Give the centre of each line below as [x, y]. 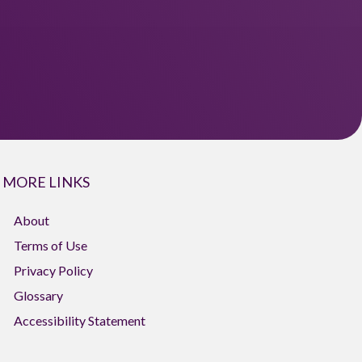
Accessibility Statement [80, 320]
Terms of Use [51, 245]
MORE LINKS [46, 182]
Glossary [39, 295]
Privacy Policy [54, 270]
